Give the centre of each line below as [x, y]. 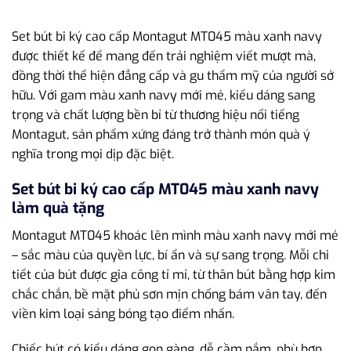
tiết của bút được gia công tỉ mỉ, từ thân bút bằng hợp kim [174, 274]
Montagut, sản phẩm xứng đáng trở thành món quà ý [161, 135]
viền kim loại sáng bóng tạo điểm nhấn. [123, 313]
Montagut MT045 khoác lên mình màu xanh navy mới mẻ [175, 235]
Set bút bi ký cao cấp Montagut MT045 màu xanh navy [167, 37]
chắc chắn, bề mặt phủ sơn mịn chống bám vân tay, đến [169, 294]
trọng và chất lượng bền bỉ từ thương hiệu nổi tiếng [156, 115]
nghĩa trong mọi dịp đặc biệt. [93, 154]
